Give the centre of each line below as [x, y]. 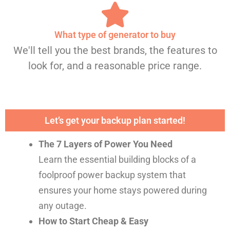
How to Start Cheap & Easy [93, 221]
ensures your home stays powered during [122, 190]
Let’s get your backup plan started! [115, 120]
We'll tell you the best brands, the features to [115, 50]
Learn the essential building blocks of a [117, 159]
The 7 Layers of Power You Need [105, 144]
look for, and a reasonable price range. [115, 65]
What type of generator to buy [115, 34]
